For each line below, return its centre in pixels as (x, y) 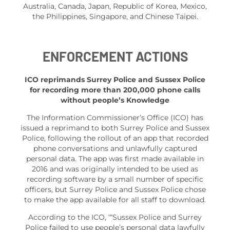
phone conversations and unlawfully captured (115, 149)
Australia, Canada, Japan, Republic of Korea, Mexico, (115, 6)
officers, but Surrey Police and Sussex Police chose (115, 190)
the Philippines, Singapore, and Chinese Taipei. (115, 16)
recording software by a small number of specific (115, 179)
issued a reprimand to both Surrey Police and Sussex (115, 128)
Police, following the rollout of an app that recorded (115, 138)
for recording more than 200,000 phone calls (115, 90)
